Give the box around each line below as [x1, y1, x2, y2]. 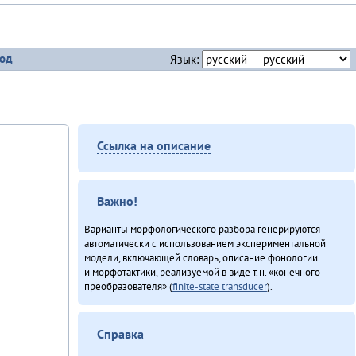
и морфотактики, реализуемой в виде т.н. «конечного [83, 265, 320, 280]
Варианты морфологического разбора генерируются [83, 222, 320, 237]
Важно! [97, 193, 138, 210]
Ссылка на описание [97, 137, 211, 154]
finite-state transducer [172, 279, 267, 294]
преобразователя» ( [83, 279, 172, 294]
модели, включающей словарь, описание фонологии [83, 250, 318, 265]
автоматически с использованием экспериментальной [83, 236, 326, 251]
